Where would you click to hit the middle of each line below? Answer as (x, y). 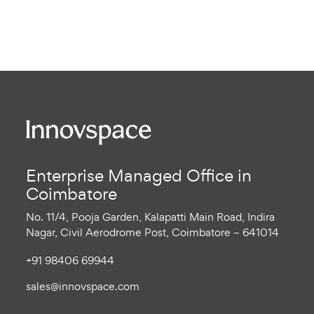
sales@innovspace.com (83, 286)
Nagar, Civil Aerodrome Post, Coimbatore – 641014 (152, 232)
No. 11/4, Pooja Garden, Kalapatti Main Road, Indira (150, 217)
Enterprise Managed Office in (139, 175)
